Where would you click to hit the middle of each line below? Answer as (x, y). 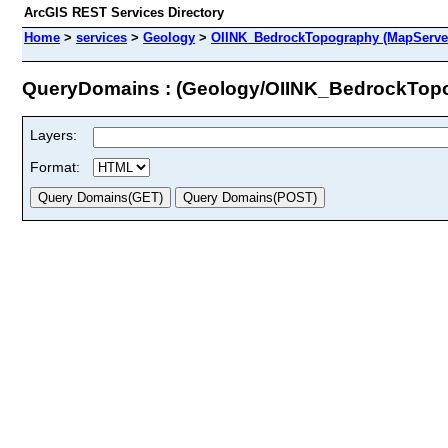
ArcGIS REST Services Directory (124, 12)
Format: (55, 166)
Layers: (53, 134)
